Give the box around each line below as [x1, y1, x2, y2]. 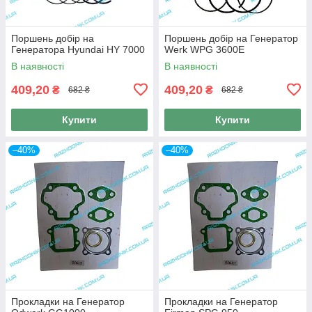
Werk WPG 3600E [164, 43, 244, 55]
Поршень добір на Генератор [164, 32, 298, 44]
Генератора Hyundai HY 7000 [11, 43, 145, 55]
